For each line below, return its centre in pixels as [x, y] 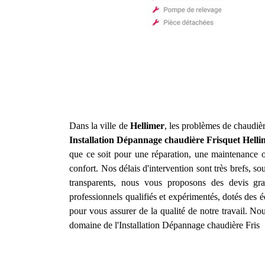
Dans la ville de [100, 126]
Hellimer [147, 126]
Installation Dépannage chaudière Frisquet [155, 140]
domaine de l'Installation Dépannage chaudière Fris [165, 225]
